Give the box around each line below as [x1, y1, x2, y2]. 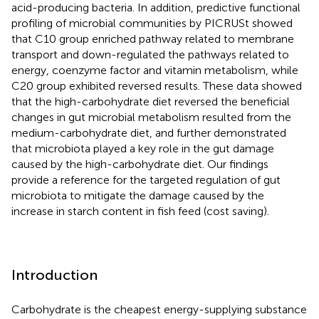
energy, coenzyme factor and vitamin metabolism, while [11, 63, 298, 77]
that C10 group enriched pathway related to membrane [11, 31, 294, 46]
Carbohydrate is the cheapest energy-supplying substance [11, 302, 307, 316]
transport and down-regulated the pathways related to [11, 47, 289, 61]
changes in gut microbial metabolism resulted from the [11, 110, 291, 124]
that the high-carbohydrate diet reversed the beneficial [11, 94, 290, 108]
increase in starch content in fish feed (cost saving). [11, 204, 269, 218]
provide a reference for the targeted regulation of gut [11, 172, 281, 187]
